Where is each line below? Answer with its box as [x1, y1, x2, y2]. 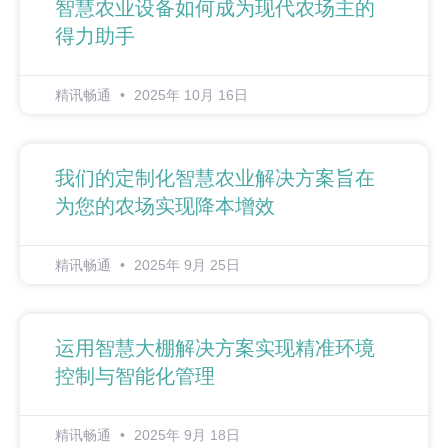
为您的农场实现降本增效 [55, 195, 275, 218]
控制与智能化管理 [55, 365, 215, 388]
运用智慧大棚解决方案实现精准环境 [55, 337, 375, 360]
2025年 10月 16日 [130, 87, 248, 104]
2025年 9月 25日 [130, 257, 240, 274]
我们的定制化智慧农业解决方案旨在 [55, 167, 375, 190]
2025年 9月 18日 [130, 427, 240, 444]
